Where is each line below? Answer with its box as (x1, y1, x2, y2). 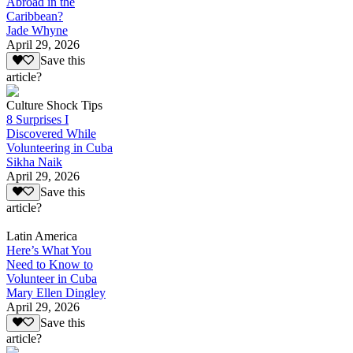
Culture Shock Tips (6, 98, 102, 112)
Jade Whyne (6, 24, 68, 38)
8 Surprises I (6, 112, 69, 126)
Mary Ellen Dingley (6, 286, 106, 300)
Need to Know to (6, 258, 93, 272)
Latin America (6, 229, 77, 243)
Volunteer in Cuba (6, 272, 97, 286)
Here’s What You (6, 243, 91, 258)
